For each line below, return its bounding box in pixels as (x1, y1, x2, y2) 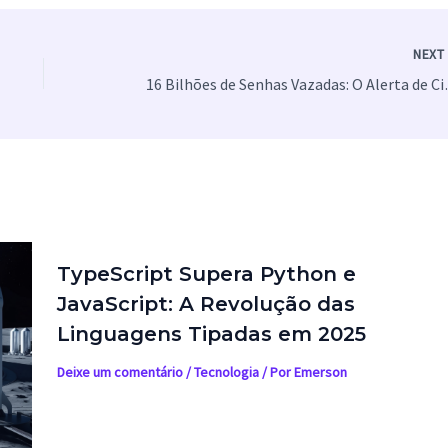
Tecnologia (193, 363, 259, 382)
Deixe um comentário (56, 363, 183, 382)
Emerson (293, 363, 347, 382)
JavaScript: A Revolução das (56, 292, 355, 317)
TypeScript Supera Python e (56, 262, 356, 287)
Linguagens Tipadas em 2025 (56, 322, 366, 347)
